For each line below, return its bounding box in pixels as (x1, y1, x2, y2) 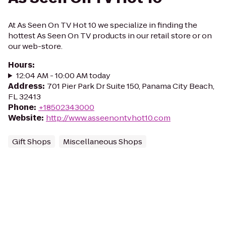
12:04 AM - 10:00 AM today (16, 70, 110, 81)
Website (8, 112, 41, 123)
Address (8, 81, 42, 91)
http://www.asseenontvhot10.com (46, 112, 171, 123)
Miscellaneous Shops (63, 136, 142, 147)
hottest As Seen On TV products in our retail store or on (8, 30, 212, 41)
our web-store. (8, 41, 63, 51)
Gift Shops (12, 136, 51, 147)
